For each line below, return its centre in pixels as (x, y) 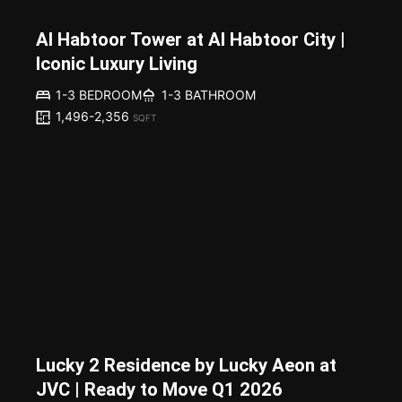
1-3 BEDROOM (99, 95)
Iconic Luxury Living (117, 64)
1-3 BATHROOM (209, 95)
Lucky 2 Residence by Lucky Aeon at (186, 366)
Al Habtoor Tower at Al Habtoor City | (191, 40)
